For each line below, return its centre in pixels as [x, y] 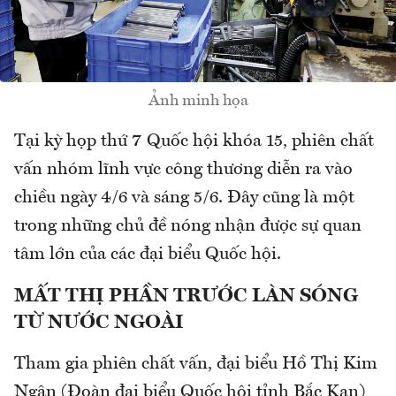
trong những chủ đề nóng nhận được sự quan [188, 227]
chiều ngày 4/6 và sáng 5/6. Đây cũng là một [184, 198]
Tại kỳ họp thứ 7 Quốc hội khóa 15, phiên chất [194, 142]
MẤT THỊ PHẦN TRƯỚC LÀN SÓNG [186, 297]
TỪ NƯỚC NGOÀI [99, 323]
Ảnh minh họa [198, 101]
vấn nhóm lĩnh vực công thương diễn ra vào [183, 170]
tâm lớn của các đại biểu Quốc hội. [148, 255]
